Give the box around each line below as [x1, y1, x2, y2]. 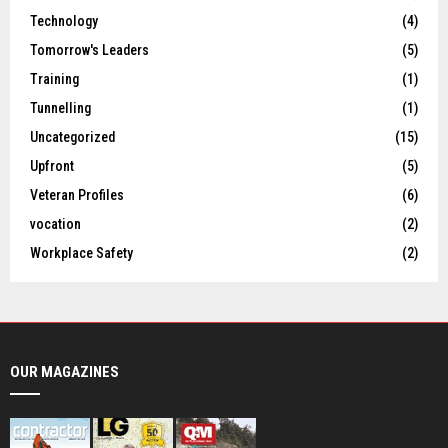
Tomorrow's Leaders [30, 42, 149, 59]
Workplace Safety [30, 245, 133, 262]
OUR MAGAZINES [10, 363, 119, 382]
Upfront [30, 158, 74, 175]
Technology [30, 13, 98, 30]
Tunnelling [30, 100, 91, 117]
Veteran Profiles [30, 187, 124, 204]
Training [30, 71, 79, 88]
